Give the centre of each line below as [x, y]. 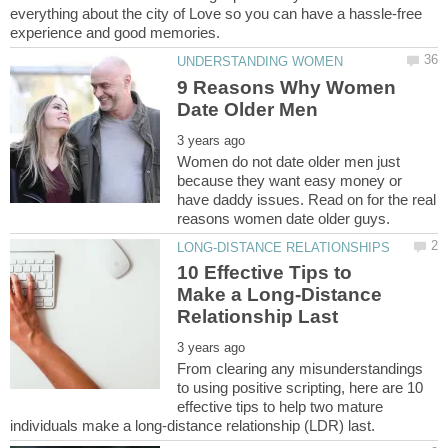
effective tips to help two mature [280, 406]
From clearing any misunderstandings [300, 368]
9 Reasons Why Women [287, 87]
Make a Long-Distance [280, 294]
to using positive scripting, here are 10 [300, 387]
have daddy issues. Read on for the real [307, 199]
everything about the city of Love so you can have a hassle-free [216, 14]
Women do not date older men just [289, 161]
